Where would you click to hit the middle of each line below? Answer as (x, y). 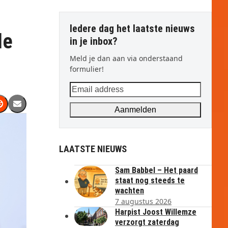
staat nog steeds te (150, 180)
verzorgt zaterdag (147, 222)
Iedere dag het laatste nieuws (132, 28)
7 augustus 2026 (143, 201)
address (85, 100)
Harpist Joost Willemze (156, 212)
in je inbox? (94, 41)
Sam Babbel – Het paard (156, 170)
